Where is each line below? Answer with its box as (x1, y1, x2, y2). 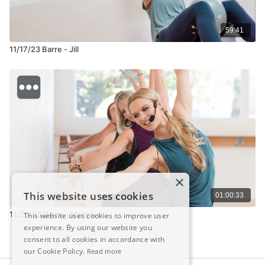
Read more (86, 247, 122, 256)
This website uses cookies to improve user (24, 211, 170, 221)
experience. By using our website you (24, 222, 152, 232)
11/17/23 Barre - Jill (9, 44, 79, 54)
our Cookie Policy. (24, 246, 85, 256)
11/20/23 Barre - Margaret (9, 209, 104, 219)
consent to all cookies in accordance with (24, 234, 165, 244)
